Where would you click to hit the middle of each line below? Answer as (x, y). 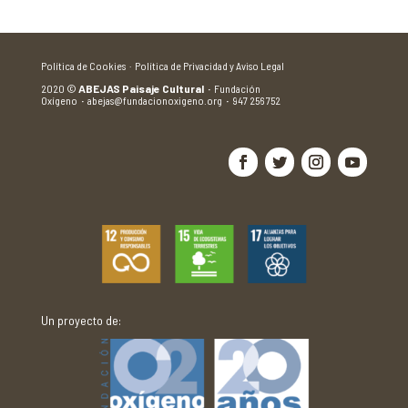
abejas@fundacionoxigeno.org (154, 100)
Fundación (236, 88)
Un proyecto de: (81, 321)
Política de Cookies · (87, 65)
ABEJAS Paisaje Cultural (142, 88)
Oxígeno (59, 100)
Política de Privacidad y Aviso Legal (209, 65)
